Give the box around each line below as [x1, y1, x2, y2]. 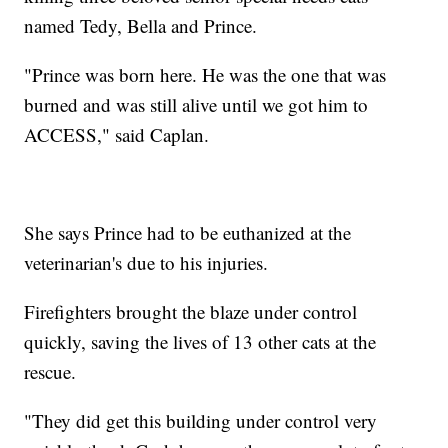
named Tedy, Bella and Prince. [24, 12, 258, 38]
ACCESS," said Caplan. [24, 121, 210, 147]
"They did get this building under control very [24, 407, 378, 433]
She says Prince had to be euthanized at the [24, 219, 352, 245]
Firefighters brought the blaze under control [24, 298, 358, 324]
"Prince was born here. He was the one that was [24, 61, 387, 87]
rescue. [24, 358, 77, 384]
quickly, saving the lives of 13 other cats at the [24, 328, 377, 354]
